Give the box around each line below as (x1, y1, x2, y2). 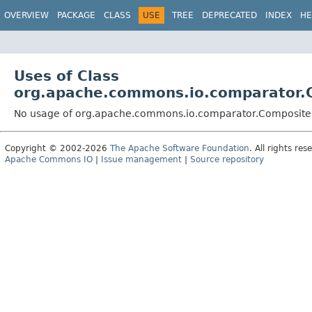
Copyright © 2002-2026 (5, 143, 110, 153)
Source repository (190, 154, 264, 164)
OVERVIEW (4, 10, 49, 20)
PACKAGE (57, 10, 95, 20)
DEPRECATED (202, 10, 257, 20)
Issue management (101, 154, 182, 164)
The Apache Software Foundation (110, 143, 249, 153)
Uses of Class (14, 67, 119, 84)
